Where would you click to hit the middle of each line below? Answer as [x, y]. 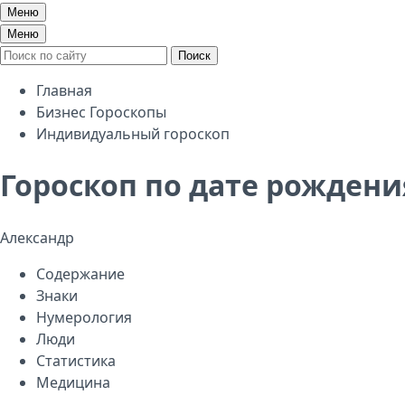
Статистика [76, 360]
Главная [64, 90]
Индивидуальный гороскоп [133, 134]
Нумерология [84, 317]
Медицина [73, 382]
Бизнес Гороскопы [101, 112]
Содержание [80, 273]
